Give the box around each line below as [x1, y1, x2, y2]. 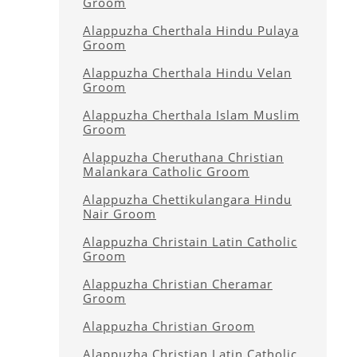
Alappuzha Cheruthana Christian [83, 149, 284, 165]
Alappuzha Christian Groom [83, 318, 255, 334]
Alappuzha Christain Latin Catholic [83, 233, 297, 249]
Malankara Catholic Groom [83, 163, 249, 179]
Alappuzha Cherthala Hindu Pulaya [83, 22, 299, 38]
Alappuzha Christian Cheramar [83, 276, 273, 292]
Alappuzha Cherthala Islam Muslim [83, 107, 300, 123]
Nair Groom [83, 206, 156, 222]
